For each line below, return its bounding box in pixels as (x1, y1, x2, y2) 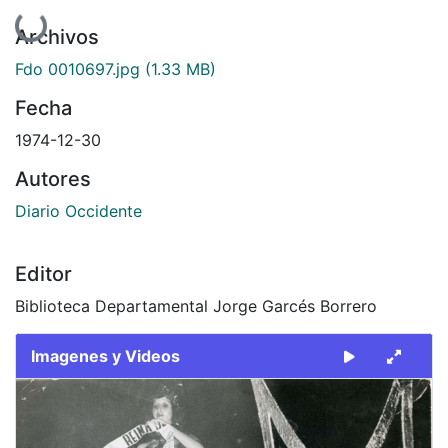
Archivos (15, 24, 99, 49)
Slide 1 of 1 (15, 379, 97, 400)
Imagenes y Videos (31, 345, 180, 366)
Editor (15, 261, 72, 286)
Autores (15, 166, 91, 191)
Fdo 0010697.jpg (15, 58, 140, 79)
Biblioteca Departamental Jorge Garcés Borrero (15, 295, 377, 316)
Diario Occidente (15, 200, 142, 221)
